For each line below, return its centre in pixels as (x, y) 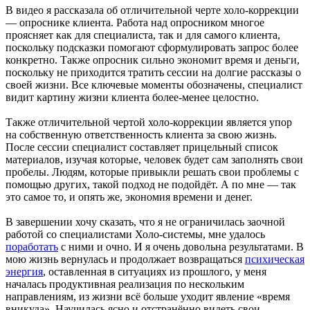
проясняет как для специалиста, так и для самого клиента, (143, 35)
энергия (24, 271)
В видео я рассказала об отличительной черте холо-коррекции (152, 10)
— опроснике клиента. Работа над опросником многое (135, 22)
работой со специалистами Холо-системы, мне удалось (135, 234)
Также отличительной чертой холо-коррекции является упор (149, 122)
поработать (32, 246)
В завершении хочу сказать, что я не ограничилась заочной (145, 221)
